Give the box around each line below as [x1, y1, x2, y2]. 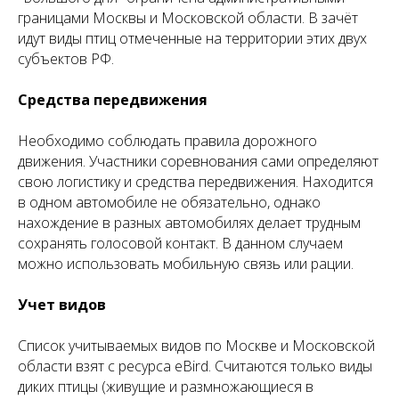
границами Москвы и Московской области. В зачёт [18, 7, 358, 28]
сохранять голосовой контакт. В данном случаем [18, 232, 343, 253]
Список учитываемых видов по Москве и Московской [18, 335, 375, 355]
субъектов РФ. [18, 48, 114, 69]
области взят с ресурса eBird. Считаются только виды [18, 355, 372, 376]
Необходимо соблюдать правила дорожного [18, 130, 317, 151]
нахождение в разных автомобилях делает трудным [18, 212, 361, 232]
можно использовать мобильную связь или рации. [18, 253, 354, 273]
